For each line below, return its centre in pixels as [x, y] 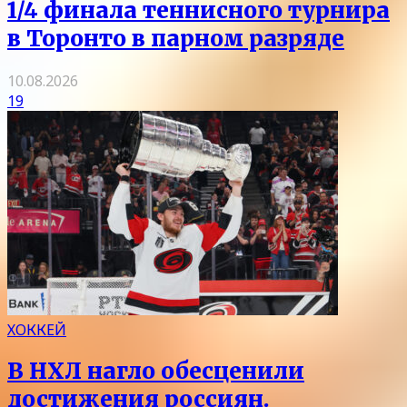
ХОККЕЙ [37, 329]
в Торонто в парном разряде [176, 38]
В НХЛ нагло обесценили [156, 372]
